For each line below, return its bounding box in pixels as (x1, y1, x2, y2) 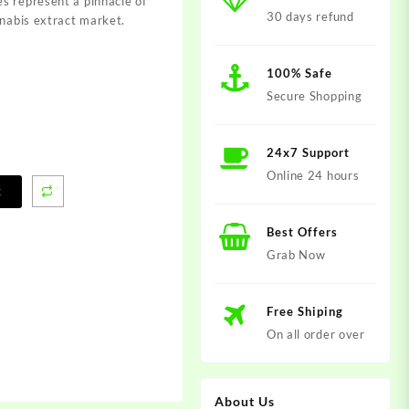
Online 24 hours (266, 167, 360, 183)
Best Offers (266, 224, 338, 239)
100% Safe (266, 65, 332, 80)
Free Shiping (266, 303, 343, 319)
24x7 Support (266, 144, 350, 160)
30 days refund (266, 8, 354, 24)
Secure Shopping (266, 88, 362, 103)
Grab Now (266, 246, 326, 262)
